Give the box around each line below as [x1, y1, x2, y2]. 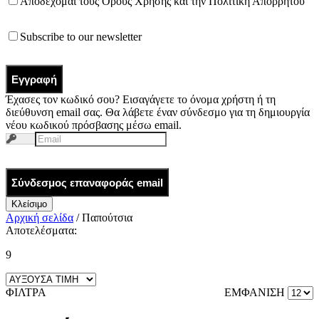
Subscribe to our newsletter [20, 31, 142, 43]
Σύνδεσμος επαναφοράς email [11, 176, 163, 189]
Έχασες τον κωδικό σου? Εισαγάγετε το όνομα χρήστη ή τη [6, 93, 276, 106]
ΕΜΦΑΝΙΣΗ [224, 286, 288, 299]
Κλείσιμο [11, 199, 47, 210]
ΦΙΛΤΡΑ [6, 286, 46, 299]
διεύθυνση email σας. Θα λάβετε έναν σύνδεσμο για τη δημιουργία [6, 106, 310, 119]
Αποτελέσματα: [6, 224, 77, 237]
